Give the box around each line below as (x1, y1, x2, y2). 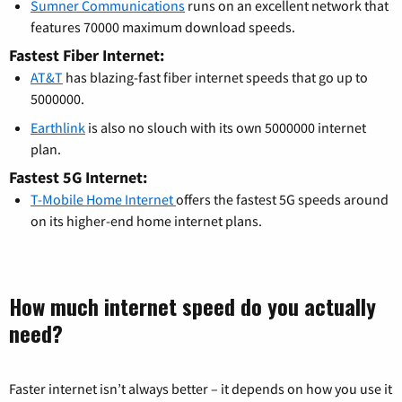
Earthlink (31, 118, 85, 136)
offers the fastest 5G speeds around (176, 189, 389, 208)
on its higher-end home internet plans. (31, 211, 262, 230)
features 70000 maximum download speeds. (31, 17, 295, 36)
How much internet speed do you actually (9, 289, 376, 322)
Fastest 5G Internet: (9, 166, 147, 188)
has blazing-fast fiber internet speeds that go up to (63, 67, 368, 86)
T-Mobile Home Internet (31, 189, 176, 208)
